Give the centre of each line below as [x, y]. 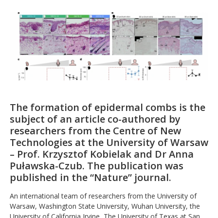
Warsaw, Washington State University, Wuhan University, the [105, 206]
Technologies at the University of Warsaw [109, 142]
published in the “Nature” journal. [91, 177]
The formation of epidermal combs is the [108, 107]
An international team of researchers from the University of [103, 196]
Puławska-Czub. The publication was [97, 165]
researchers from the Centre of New [95, 130]
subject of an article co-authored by [95, 119]
